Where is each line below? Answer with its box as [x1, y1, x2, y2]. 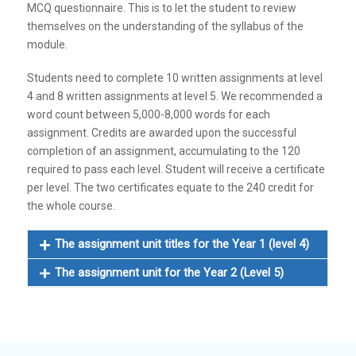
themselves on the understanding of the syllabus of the [27, 20, 304, 33]
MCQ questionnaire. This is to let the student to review [27, 2, 297, 15]
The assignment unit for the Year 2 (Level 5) [54, 265, 284, 280]
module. [27, 38, 68, 52]
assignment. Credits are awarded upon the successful [27, 126, 297, 139]
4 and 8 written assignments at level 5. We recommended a [27, 89, 323, 103]
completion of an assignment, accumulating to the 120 [27, 144, 301, 157]
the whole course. [27, 199, 116, 212]
